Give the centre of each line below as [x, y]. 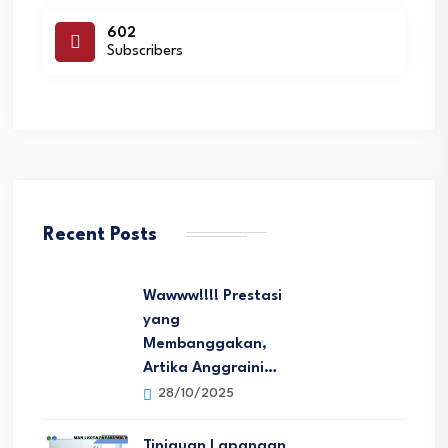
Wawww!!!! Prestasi [212, 296]
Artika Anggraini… [210, 368]
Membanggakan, [205, 344]
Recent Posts [100, 234]
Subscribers [145, 52]
